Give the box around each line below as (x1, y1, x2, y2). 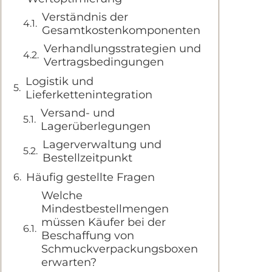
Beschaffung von (41, 229, 134, 242)
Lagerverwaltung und (42, 138, 161, 151)
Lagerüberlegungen (41, 120, 151, 133)
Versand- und (41, 106, 115, 120)
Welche (41, 189, 83, 202)
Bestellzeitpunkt (42, 151, 132, 165)
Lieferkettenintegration (25, 88, 152, 101)
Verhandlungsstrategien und (44, 42, 201, 55)
